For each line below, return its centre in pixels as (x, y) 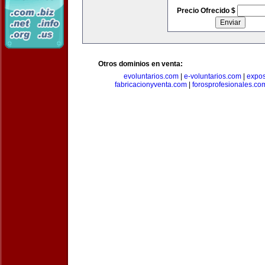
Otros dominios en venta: (140, 64)
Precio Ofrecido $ (207, 11)
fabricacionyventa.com (151, 85)
